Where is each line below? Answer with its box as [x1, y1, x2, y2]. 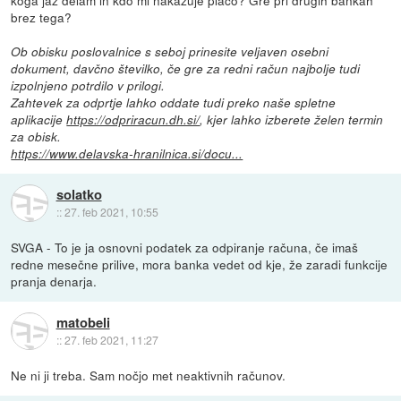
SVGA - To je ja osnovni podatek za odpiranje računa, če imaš [11, 238, 359, 257]
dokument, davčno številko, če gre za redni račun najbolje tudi [11, 60, 361, 78]
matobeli [55, 311, 110, 332]
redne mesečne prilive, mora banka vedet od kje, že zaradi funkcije [11, 255, 388, 274]
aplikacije [11, 111, 67, 129]
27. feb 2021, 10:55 [64, 203, 158, 219]
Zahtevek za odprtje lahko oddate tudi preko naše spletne [11, 94, 337, 112]
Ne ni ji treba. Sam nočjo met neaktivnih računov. [11, 366, 286, 385]
